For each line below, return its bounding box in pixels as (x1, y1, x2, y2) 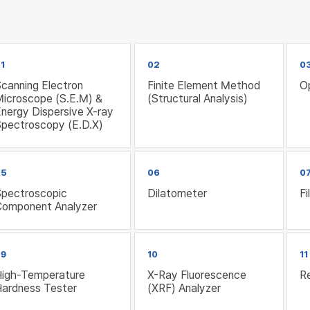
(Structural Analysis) (147, 92, 248, 106)
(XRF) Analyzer (147, 282, 221, 295)
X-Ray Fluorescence (147, 268, 246, 282)
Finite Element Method (147, 79, 260, 93)
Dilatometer (147, 187, 207, 201)
